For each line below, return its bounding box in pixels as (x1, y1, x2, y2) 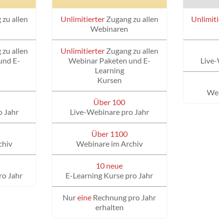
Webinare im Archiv (76, 139, 143, 149)
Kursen (97, 75, 122, 85)
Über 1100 (91, 129, 128, 139)
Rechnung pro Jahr (91, 193, 156, 202)
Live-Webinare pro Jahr (69, 107, 149, 117)
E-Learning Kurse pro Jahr (66, 171, 153, 180)
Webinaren (90, 24, 129, 34)
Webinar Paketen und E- (68, 56, 151, 66)
